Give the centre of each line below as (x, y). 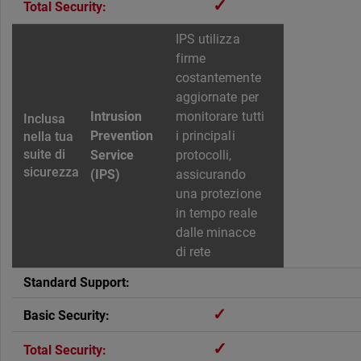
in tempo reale (216, 214)
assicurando (211, 175)
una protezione (218, 194)
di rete (193, 252)
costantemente (218, 78)
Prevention (122, 136)
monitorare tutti (220, 117)
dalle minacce (216, 233)
